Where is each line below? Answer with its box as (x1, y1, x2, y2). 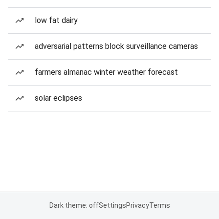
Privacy (126, 201, 149, 209)
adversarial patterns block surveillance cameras (35, 42, 198, 51)
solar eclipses (35, 93, 82, 103)
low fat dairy (35, 16, 78, 25)
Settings (98, 201, 126, 209)
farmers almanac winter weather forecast (35, 67, 178, 77)
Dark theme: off (49, 201, 99, 209)
